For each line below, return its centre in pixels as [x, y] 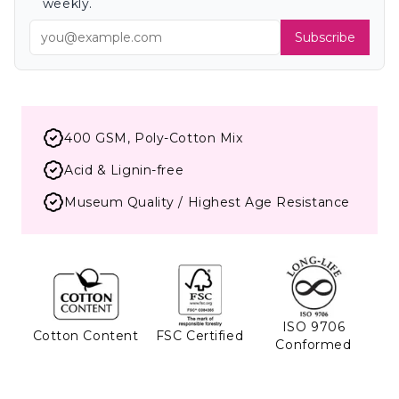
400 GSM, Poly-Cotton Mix [154, 138]
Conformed [313, 345]
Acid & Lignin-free [124, 170]
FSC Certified [199, 336]
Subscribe [325, 37]
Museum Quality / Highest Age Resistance [207, 202]
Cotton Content [85, 336]
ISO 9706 [313, 327]
